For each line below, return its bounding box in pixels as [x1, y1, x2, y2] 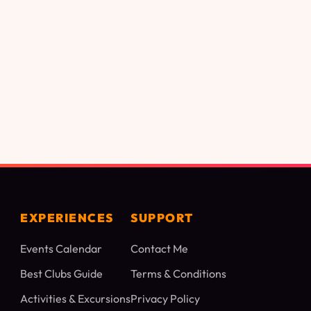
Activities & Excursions [20, 292, 131, 306]
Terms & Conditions [131, 267, 226, 281]
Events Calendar [20, 242, 102, 256]
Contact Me [131, 242, 188, 256]
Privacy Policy [131, 292, 200, 306]
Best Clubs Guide [20, 267, 103, 281]
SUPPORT [131, 210, 194, 226]
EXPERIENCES [20, 210, 114, 226]
